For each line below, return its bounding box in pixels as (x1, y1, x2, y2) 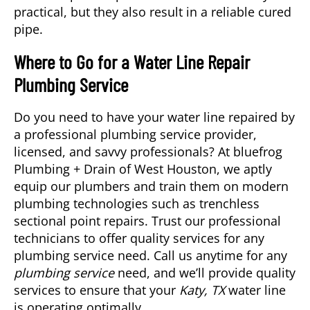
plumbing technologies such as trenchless (14, 195, 259, 212)
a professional (14, 126, 100, 143)
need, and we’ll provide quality (114, 264, 295, 282)
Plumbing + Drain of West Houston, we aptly (14, 161, 272, 178)
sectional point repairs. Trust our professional (14, 212, 281, 230)
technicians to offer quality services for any (14, 230, 264, 247)
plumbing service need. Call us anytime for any (14, 247, 287, 264)
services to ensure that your (14, 282, 179, 299)
